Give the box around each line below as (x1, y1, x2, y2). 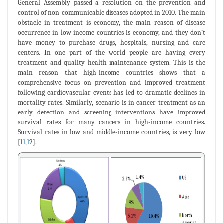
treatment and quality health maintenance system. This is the (18, 58, 205, 67)
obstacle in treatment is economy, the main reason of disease (18, 18, 205, 27)
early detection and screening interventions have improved (18, 108, 205, 116)
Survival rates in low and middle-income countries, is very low (18, 127, 205, 136)
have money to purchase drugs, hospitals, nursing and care (18, 38, 205, 47)
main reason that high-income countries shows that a (18, 68, 205, 77)
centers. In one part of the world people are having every (18, 48, 205, 57)
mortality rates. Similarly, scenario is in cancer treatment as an (18, 98, 205, 107)
